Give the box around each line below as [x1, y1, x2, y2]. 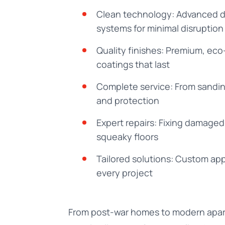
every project [96, 167, 153, 179]
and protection [96, 94, 159, 106]
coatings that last [96, 58, 170, 70]
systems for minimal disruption [96, 22, 223, 34]
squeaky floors [96, 131, 158, 143]
